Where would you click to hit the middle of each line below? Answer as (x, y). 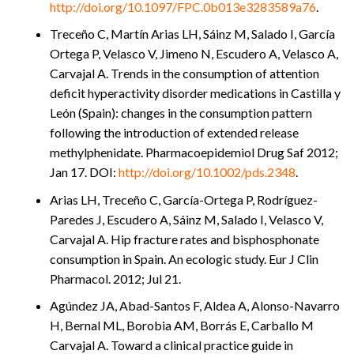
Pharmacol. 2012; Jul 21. (115, 278)
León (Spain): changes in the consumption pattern (181, 113)
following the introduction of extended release (174, 133)
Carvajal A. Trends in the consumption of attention (185, 73)
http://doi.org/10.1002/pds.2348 (207, 172)
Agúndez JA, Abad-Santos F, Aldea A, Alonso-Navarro (195, 306)
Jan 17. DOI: (84, 172)
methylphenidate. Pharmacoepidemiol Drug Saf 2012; (194, 153)
